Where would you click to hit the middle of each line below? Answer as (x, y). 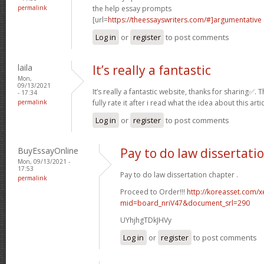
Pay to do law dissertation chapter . (179, 174)
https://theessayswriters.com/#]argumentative (185, 19)
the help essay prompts (132, 8)
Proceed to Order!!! (154, 192)
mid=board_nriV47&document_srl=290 (185, 203)
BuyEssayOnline (48, 150)
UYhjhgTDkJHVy (146, 220)
